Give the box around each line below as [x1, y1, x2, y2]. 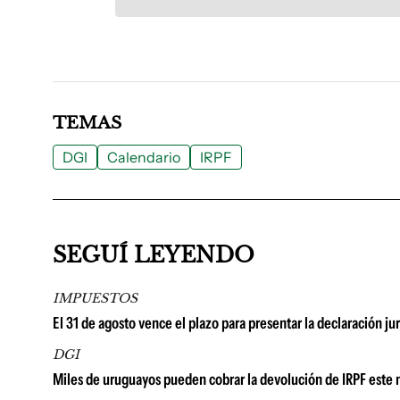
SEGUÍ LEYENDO [53, 242, 254, 268]
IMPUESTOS [53, 290, 137, 306]
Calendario [107, 148, 180, 166]
